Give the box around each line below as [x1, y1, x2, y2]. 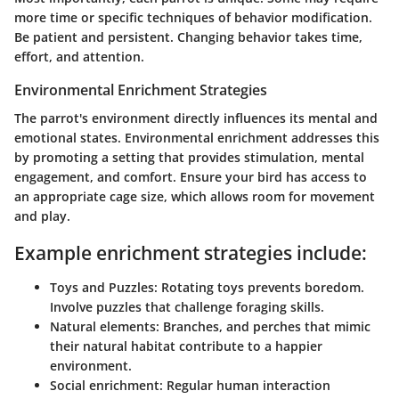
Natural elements [50, 317, 156, 335]
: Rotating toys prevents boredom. [154, 278, 364, 296]
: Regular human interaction [159, 376, 330, 394]
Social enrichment [50, 376, 159, 394]
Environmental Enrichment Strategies [14, 79, 267, 100]
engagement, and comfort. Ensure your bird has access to [14, 168, 367, 186]
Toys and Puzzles [50, 278, 154, 296]
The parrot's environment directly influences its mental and [14, 110, 378, 127]
